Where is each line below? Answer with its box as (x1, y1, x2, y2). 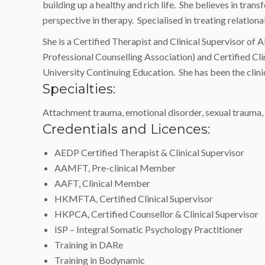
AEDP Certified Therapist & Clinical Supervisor (54, 147, 244, 158)
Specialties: (43, 81, 115, 97)
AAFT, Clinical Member (54, 177, 150, 189)
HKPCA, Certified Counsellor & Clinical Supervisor (54, 208, 258, 219)
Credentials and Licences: (43, 121, 210, 137)
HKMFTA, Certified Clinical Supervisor (54, 193, 213, 204)
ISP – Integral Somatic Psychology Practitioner (54, 224, 243, 235)
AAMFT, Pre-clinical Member (54, 162, 176, 173)
